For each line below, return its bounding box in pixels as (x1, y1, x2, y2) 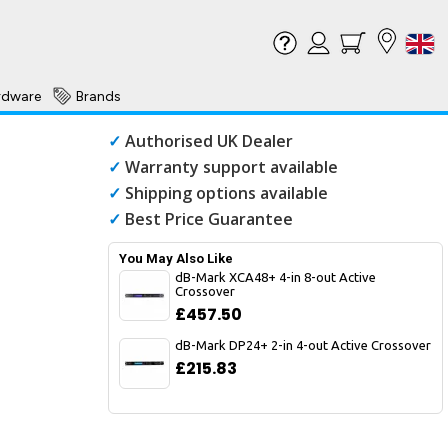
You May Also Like (119, 251, 233, 266)
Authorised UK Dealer (125, 130, 293, 152)
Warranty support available (125, 156, 338, 178)
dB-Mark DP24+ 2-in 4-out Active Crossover (175, 338, 431, 352)
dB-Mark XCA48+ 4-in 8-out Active (175, 270, 376, 284)
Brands (75, 87, 121, 105)
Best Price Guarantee (125, 208, 293, 230)
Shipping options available (125, 182, 328, 204)
